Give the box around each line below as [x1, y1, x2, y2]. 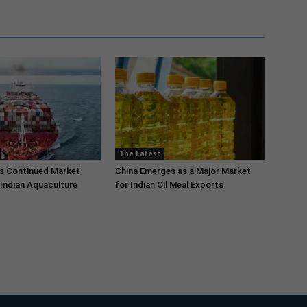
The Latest [119, 149, 160, 158]
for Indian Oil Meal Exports [115, 180, 223, 190]
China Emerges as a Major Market [115, 166, 251, 176]
